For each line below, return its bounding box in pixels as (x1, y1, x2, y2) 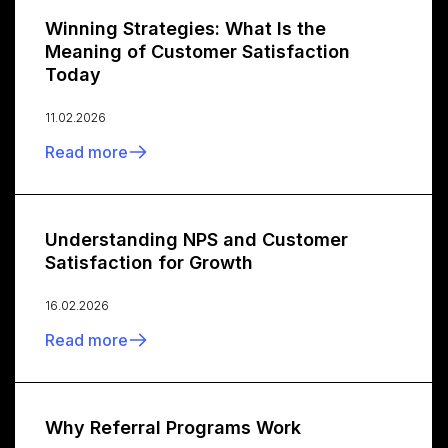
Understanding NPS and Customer (45, 229, 348, 251)
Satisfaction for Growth (45, 252, 253, 274)
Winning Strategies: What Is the (45, 18, 326, 40)
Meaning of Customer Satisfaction (45, 41, 350, 63)
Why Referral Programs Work (45, 417, 301, 439)
